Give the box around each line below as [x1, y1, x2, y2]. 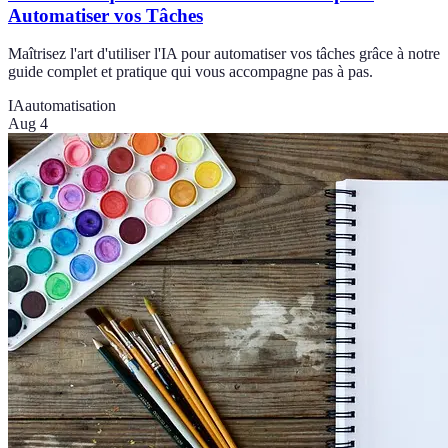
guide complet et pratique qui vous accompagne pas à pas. [8, 63, 373, 81]
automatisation [25, 97, 116, 115]
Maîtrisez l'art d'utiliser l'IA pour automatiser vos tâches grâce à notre [8, 45, 440, 63]
